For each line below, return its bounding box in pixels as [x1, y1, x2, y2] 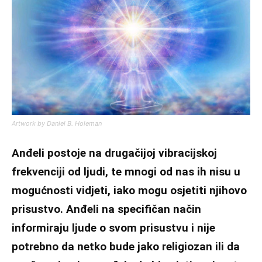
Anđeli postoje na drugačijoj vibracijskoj [12, 146, 217, 160]
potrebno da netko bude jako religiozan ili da [12, 239, 240, 253]
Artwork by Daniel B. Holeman [12, 119, 102, 127]
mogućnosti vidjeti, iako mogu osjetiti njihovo [12, 183, 247, 197]
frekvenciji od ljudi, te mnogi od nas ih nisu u [12, 164, 240, 178]
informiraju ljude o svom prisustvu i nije [12, 220, 215, 235]
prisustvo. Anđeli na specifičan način [12, 202, 201, 216]
